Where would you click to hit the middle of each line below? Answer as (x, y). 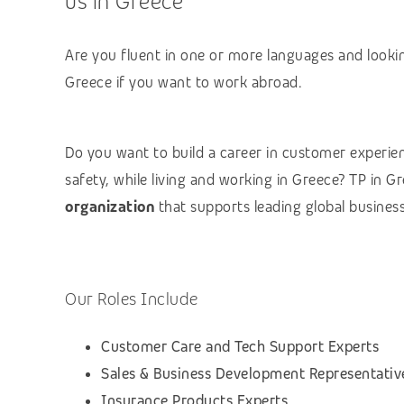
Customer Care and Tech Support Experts (240, 346)
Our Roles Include (132, 298)
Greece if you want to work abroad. (184, 82)
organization (112, 207)
